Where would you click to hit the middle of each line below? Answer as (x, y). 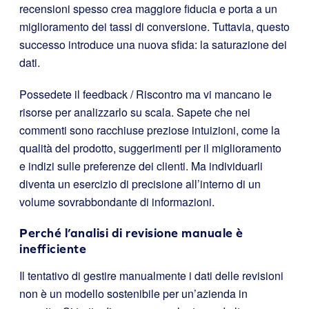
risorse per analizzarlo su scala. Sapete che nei (135, 112)
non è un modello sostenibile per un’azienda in (133, 293)
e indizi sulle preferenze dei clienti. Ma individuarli (141, 166)
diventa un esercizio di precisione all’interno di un (140, 184)
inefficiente (53, 249)
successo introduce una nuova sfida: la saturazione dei (153, 44)
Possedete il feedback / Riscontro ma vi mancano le (146, 94)
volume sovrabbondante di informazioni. (117, 202)
